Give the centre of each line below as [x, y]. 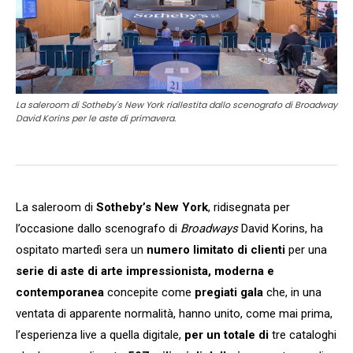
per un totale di [227, 334]
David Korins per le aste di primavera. [96, 118]
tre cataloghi [303, 334]
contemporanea [60, 292]
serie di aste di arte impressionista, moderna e [145, 271]
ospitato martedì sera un [81, 249]
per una [306, 249]
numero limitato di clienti [216, 249]
